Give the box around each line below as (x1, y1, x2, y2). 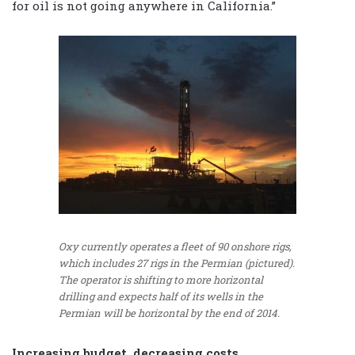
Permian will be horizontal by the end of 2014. (59, 306, 280, 321)
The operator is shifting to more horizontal (59, 273, 263, 288)
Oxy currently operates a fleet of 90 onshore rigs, (59, 239, 292, 254)
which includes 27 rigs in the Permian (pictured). (59, 256, 295, 271)
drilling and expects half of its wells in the (59, 289, 263, 304)
